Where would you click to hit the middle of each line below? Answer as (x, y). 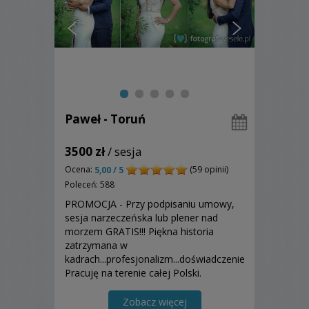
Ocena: (80, 170)
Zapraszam (90, 286)
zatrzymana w (96, 245)
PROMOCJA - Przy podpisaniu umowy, (150, 203)
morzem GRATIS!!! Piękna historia (139, 231)
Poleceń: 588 (90, 184)
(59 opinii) (208, 170)
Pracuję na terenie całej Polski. (133, 272)
